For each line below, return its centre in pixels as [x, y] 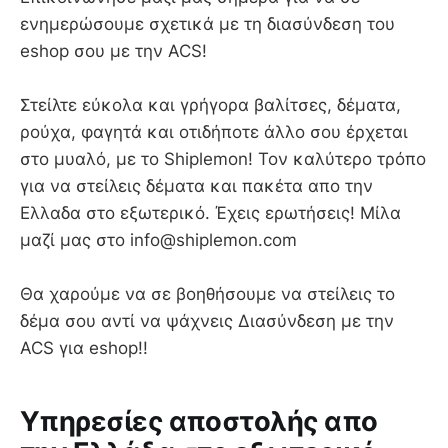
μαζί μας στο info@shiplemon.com [158, 240]
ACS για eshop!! [84, 348]
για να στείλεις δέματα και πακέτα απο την [196, 186]
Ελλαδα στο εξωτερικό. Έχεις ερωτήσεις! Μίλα [210, 213]
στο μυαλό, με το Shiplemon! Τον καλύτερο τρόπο [223, 159]
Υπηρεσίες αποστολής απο [199, 421]
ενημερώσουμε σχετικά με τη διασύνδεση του [207, 24]
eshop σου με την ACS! [113, 51]
